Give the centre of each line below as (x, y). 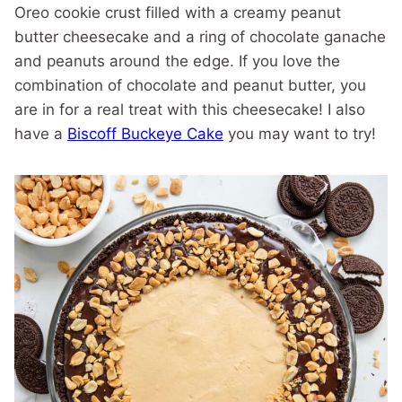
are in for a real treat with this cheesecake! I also (190, 109)
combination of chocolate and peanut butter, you (190, 85)
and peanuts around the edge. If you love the (177, 61)
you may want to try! (300, 134)
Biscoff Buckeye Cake (145, 134)
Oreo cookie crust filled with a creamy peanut (178, 13)
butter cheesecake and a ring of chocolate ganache (200, 37)
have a (41, 134)
